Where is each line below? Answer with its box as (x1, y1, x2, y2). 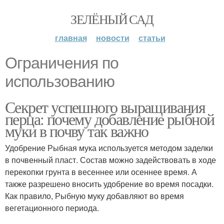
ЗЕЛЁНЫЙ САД (70, 10, 153, 27)
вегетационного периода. (5, 202, 99, 213)
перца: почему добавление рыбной (5, 108, 214, 129)
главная (54, 32, 87, 43)
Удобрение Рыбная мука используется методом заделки (5, 142, 213, 153)
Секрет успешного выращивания (5, 96, 205, 117)
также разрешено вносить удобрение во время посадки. (5, 178, 213, 189)
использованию (5, 72, 114, 90)
